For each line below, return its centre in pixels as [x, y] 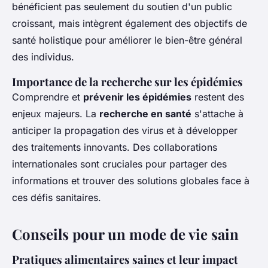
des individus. [43, 57]
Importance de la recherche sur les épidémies [127, 82]
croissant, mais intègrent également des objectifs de [130, 24]
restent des [218, 97]
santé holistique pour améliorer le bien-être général [127, 40]
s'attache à [217, 114]
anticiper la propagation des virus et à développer [125, 131]
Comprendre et [48, 97]
